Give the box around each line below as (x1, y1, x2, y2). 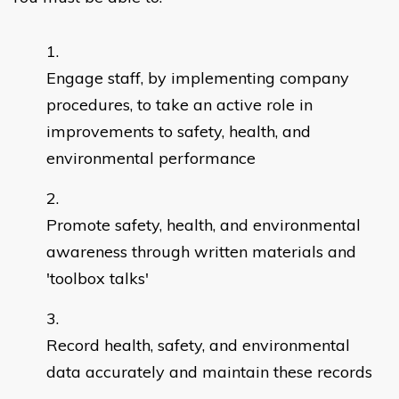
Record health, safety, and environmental (46, 335, 350, 356)
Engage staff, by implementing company (46, 68, 349, 89)
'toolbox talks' (46, 268, 149, 289)
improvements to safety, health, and (46, 121, 311, 142)
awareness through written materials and (46, 241, 356, 263)
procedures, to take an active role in (46, 94, 313, 116)
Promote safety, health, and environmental (46, 215, 361, 236)
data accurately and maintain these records (46, 362, 372, 383)
